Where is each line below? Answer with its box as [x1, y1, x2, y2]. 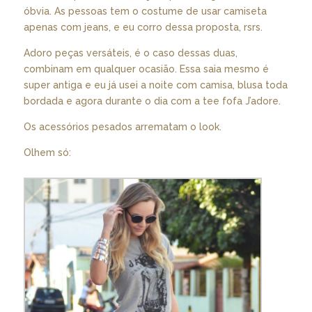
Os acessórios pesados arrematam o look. [23, 121, 221, 132]
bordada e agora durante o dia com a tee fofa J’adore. [23, 95, 281, 107]
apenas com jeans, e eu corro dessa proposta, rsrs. [23, 22, 263, 33]
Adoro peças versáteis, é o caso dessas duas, [23, 47, 237, 58]
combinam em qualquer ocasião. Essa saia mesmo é [23, 63, 269, 75]
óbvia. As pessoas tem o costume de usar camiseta [23, 6, 267, 17]
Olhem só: [23, 147, 71, 158]
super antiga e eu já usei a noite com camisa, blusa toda [23, 79, 288, 91]
